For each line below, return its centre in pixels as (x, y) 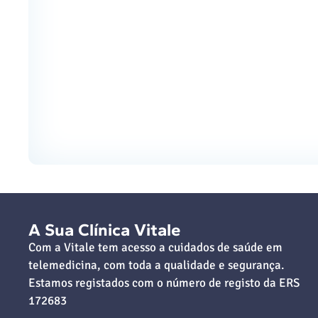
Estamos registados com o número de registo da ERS (164, 283)
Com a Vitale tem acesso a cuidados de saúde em (155, 247)
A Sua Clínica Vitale (104, 229)
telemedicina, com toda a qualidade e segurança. (156, 265)
